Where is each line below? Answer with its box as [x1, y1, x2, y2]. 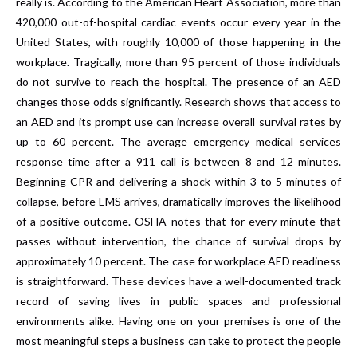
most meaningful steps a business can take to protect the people [16, 333, 341, 347]
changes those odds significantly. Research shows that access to [16, 94, 341, 108]
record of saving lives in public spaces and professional [16, 293, 341, 308]
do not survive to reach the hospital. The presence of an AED [16, 74, 341, 88]
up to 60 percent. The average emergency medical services [16, 134, 341, 148]
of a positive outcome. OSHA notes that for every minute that [16, 214, 341, 228]
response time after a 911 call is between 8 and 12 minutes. [16, 154, 341, 168]
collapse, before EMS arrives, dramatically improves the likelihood [16, 194, 341, 208]
